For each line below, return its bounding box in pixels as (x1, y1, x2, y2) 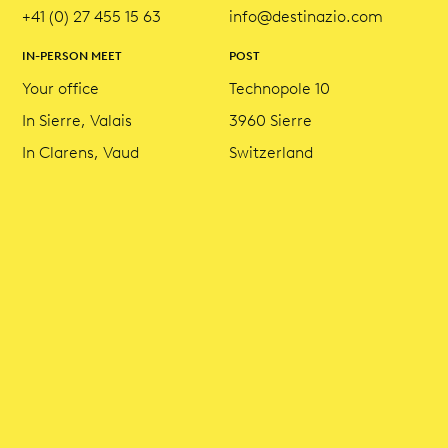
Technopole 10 (229, 79, 330, 98)
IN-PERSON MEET (22, 49, 123, 63)
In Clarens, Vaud (22, 143, 140, 162)
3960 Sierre (229, 111, 312, 130)
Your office (22, 79, 100, 98)
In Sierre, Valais (22, 111, 133, 130)
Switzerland (229, 143, 313, 162)
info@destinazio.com (229, 7, 383, 26)
